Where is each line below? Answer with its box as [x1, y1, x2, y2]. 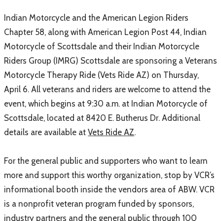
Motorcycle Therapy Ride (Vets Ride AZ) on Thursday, [4, 70, 199, 80]
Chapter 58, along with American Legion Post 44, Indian [4, 27, 207, 37]
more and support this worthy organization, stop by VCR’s [4, 170, 215, 180]
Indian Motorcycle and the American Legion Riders [4, 12, 188, 23]
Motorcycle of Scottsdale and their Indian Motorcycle [4, 41, 199, 51]
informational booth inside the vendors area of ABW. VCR [4, 184, 215, 194]
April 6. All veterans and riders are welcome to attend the [4, 84, 211, 94]
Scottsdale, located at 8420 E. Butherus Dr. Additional [4, 112, 200, 123]
